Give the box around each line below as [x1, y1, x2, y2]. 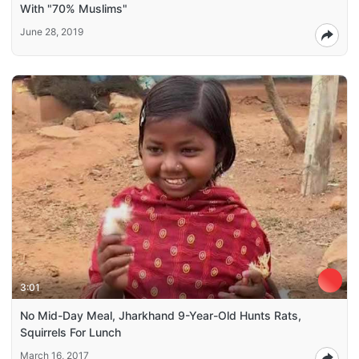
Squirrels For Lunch [20, 325, 121, 339]
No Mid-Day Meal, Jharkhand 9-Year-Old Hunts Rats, [20, 308, 301, 322]
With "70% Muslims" [20, 2, 127, 15]
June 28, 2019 [20, 26, 83, 38]
